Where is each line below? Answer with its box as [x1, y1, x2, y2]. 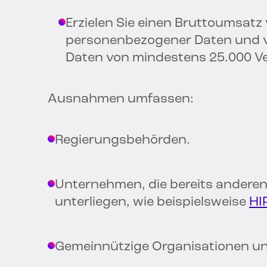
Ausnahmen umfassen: [48, 92, 194, 107]
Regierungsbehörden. [55, 133, 190, 148]
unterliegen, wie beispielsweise [55, 195, 249, 210]
